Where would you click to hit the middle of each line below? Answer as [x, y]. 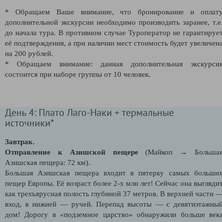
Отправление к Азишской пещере [72, 152]
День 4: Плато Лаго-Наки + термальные [89, 112]
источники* [29, 122]
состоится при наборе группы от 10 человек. [78, 74]
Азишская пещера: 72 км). [48, 162]
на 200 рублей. [29, 53]
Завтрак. [20, 141]
